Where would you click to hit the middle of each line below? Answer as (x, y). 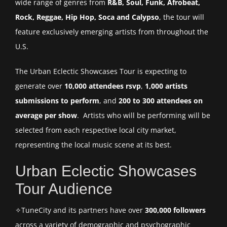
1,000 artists (166, 86)
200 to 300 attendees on (161, 100)
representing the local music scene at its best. (93, 144)
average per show (46, 115)
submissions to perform (57, 100)
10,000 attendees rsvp (103, 86)
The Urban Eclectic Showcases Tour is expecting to (101, 71)
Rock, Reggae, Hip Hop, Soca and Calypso (87, 17)
